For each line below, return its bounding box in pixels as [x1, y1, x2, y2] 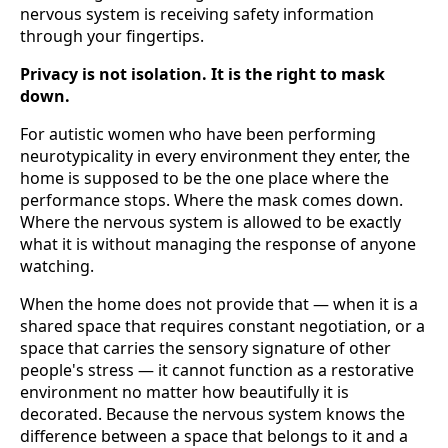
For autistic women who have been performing [20, 123, 376, 146]
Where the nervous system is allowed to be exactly [20, 211, 401, 234]
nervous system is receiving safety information [20, 3, 374, 26]
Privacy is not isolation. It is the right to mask [20, 63, 385, 86]
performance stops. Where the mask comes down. [20, 189, 403, 212]
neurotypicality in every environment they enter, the [20, 145, 410, 168]
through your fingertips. [20, 25, 204, 48]
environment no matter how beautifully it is [20, 381, 349, 404]
